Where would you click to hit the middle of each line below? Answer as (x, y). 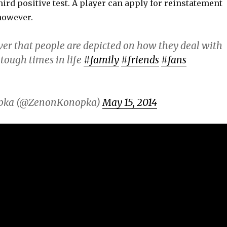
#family (101, 60)
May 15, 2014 (130, 102)
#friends (140, 60)
